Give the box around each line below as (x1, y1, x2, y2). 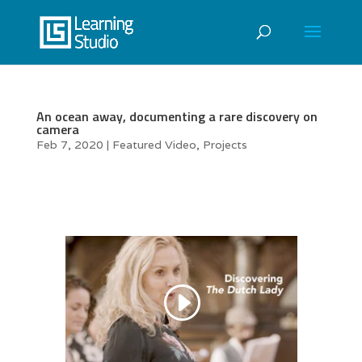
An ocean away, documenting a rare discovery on (36, 107, 318, 126)
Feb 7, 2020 (36, 137, 103, 152)
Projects (202, 137, 247, 152)
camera (36, 120, 79, 139)
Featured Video (112, 137, 196, 152)
